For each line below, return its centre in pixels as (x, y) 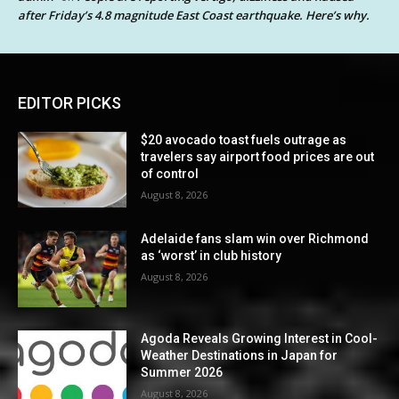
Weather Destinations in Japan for (240, 355)
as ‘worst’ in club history (212, 256)
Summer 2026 (182, 372)
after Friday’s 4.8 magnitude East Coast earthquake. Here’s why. (194, 15)
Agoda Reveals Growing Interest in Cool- (260, 338)
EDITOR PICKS (69, 102)
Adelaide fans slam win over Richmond (255, 239)
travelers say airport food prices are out (258, 156)
